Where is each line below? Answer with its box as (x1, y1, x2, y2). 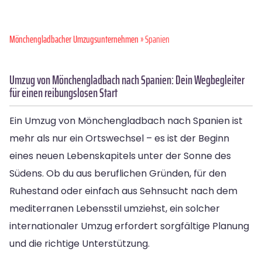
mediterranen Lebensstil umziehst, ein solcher (9, 201, 220, 215)
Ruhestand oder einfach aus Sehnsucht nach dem (9, 184, 237, 198)
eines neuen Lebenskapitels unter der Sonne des (9, 149, 231, 163)
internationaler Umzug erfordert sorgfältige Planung (9, 219, 249, 233)
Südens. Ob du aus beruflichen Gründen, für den (9, 166, 226, 180)
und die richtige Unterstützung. (9, 236, 150, 250)
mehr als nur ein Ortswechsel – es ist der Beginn (9, 131, 229, 145)
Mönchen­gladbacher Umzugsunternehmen (9, 31, 139, 47)
